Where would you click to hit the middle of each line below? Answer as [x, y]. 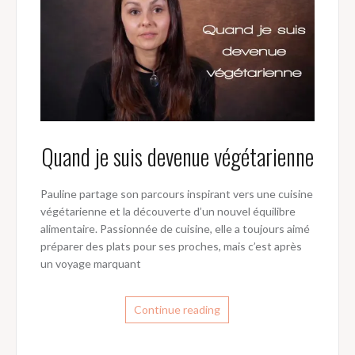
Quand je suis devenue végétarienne [177, 157]
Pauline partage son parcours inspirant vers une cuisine [176, 194]
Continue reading [177, 310]
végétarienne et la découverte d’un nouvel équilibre [168, 212]
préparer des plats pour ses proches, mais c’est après [171, 246]
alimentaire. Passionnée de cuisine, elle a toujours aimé [175, 229]
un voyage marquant [90, 264]
